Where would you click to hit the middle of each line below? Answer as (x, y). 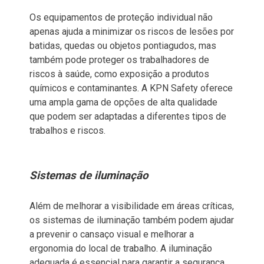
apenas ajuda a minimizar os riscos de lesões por (132, 31)
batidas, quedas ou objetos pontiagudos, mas (123, 45)
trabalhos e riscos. (67, 130)
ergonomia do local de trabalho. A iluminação (121, 248)
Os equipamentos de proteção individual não (121, 17)
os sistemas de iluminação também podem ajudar (132, 220)
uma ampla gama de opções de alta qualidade (123, 102)
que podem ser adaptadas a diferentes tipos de (128, 116)
